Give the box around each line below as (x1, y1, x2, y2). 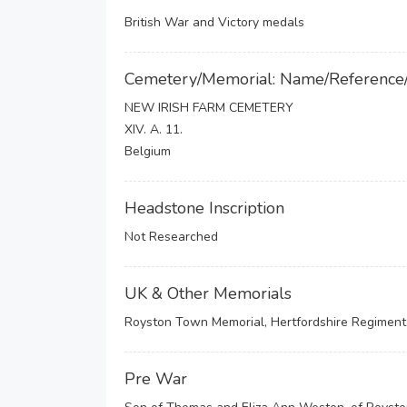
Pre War (124, 368, 187, 390)
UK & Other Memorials (124, 283, 292, 304)
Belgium (124, 143, 171, 160)
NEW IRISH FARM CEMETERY (124, 99, 293, 116)
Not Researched (124, 228, 218, 245)
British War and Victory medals (124, 14, 304, 31)
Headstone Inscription (124, 197, 284, 219)
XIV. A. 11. (124, 121, 183, 138)
